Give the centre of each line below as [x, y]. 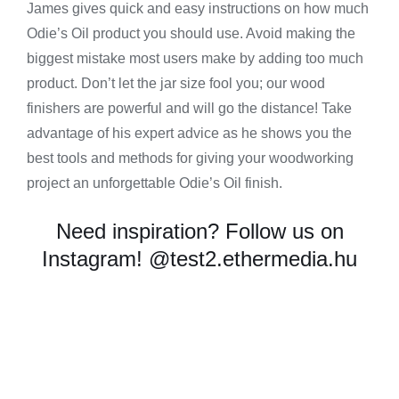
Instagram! [95, 259]
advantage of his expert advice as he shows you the [189, 134]
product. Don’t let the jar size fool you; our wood [175, 84]
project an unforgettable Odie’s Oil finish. [154, 183]
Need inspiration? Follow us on [199, 232]
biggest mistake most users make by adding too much [195, 59]
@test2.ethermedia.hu [253, 259]
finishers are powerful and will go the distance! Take [189, 109]
